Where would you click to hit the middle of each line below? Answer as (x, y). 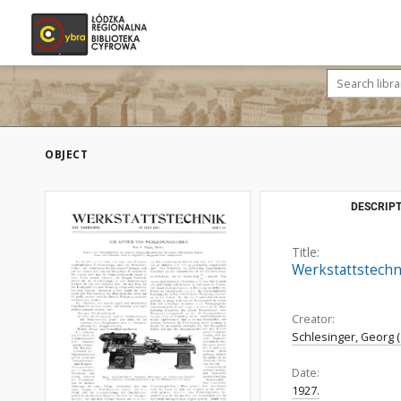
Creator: (313, 319)
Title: (306, 252)
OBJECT (66, 154)
